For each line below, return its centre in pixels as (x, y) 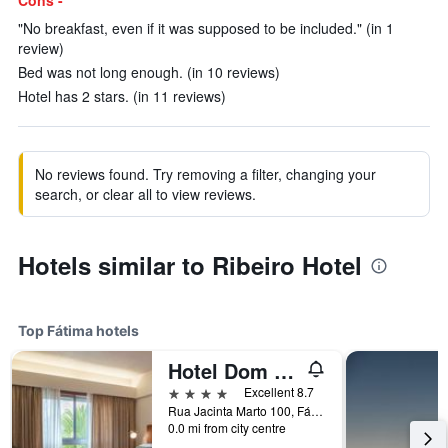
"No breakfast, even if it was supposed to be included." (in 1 (206, 28)
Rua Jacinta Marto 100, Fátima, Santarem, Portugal (317, 410)
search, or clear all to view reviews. (145, 194)
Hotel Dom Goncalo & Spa (284, 370)
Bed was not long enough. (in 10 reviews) (149, 72)
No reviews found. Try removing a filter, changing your (205, 174)
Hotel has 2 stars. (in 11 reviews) (122, 96)
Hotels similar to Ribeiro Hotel (190, 265)
